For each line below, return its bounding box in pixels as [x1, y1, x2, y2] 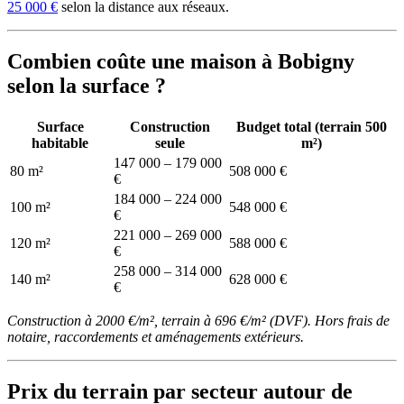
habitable [32, 135, 88, 151]
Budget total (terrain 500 [236, 119, 387, 135]
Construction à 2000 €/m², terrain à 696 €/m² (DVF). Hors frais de [7, 313, 390, 329]
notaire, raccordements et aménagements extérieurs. [7, 329, 304, 345]
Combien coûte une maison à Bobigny [7, 50, 354, 74]
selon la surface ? [7, 74, 166, 98]
